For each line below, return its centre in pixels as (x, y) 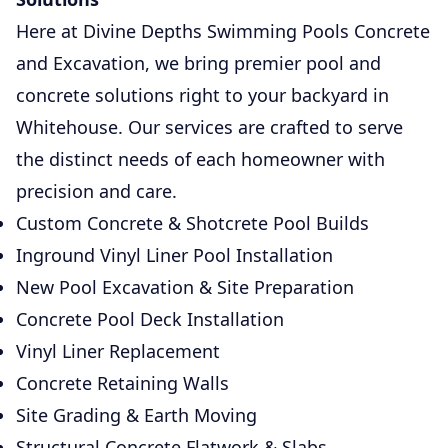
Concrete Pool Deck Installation (150, 318)
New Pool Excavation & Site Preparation (185, 286)
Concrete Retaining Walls (122, 382)
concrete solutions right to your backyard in (202, 94)
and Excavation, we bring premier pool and (198, 62)
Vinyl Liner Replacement (118, 350)
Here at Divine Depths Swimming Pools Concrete (223, 30)
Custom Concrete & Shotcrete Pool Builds (192, 222)
